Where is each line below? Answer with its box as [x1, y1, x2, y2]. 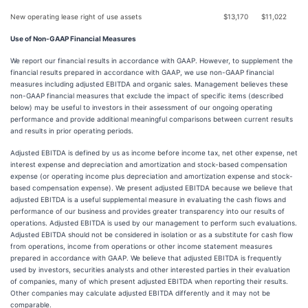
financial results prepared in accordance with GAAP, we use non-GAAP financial [10, 68, 274, 76]
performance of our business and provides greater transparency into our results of [10, 207, 285, 215]
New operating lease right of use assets [10, 12, 142, 21]
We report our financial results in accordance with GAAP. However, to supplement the [10, 56, 293, 65]
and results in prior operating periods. [10, 126, 133, 135]
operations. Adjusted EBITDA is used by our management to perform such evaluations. [10, 219, 297, 227]
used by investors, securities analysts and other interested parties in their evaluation [10, 265, 290, 274]
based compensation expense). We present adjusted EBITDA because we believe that [10, 184, 293, 192]
